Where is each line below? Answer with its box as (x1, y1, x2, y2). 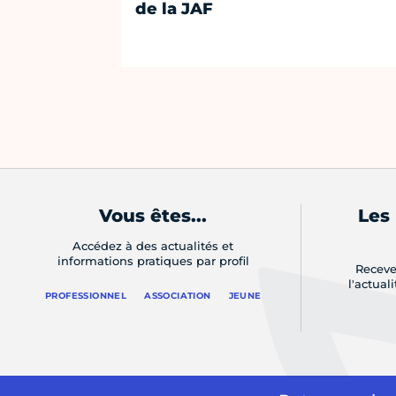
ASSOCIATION (144, 290, 211, 302)
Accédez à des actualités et (72, 239, 234, 254)
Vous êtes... (99, 205, 208, 227)
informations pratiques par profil (57, 254, 249, 269)
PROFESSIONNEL (44, 290, 127, 302)
